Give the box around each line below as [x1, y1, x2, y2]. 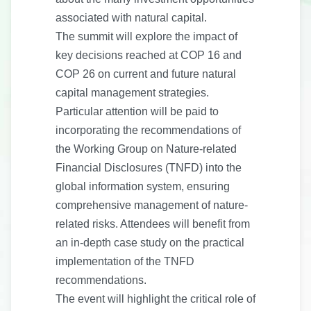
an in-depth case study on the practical [56, 237, 244, 249]
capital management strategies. [56, 87, 209, 99]
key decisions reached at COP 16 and [56, 49, 242, 61]
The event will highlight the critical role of [56, 293, 255, 305]
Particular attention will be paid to [56, 106, 219, 117]
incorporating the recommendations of [56, 124, 241, 136]
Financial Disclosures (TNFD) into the [56, 162, 242, 174]
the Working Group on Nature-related [56, 143, 237, 155]
